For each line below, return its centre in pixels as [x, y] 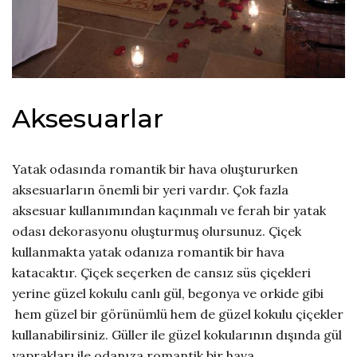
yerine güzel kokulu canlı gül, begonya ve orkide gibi [168, 293]
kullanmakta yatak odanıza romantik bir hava [148, 251]
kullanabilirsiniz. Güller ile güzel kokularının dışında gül [177, 334]
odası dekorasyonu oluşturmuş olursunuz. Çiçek [157, 231]
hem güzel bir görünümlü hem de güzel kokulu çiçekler [178, 314]
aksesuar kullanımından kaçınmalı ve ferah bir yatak [169, 210]
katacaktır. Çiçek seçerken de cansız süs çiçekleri [161, 272]
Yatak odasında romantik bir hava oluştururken [155, 169]
